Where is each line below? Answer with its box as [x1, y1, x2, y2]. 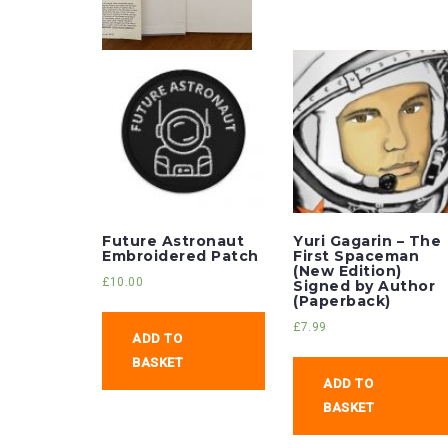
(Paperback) [293, 292, 391, 311]
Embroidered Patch [102, 247, 259, 266]
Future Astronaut [102, 232, 244, 251]
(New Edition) [293, 262, 402, 281]
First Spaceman [293, 247, 420, 266]
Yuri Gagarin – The [293, 232, 442, 251]
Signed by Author [293, 277, 436, 296]
